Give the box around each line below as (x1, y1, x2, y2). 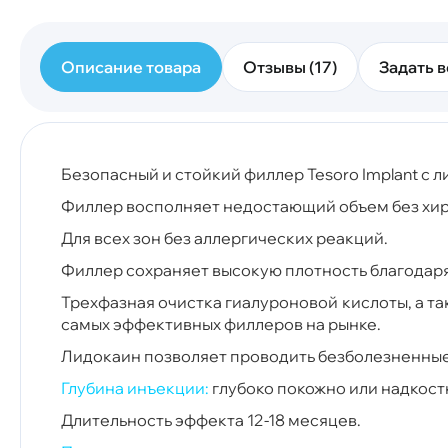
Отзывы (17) (243, 56, 337, 77)
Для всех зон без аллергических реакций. (61, 227, 388, 248)
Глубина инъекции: (61, 377, 209, 398)
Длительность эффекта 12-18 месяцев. (61, 409, 361, 430)
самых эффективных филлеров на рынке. (61, 313, 381, 334)
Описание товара (61, 56, 201, 77)
